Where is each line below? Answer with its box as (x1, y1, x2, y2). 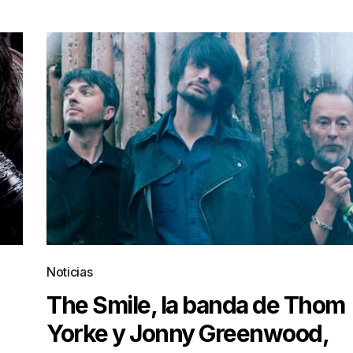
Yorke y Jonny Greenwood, (46, 319, 328, 347)
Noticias (46, 264, 93, 280)
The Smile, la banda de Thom (46, 291, 345, 319)
